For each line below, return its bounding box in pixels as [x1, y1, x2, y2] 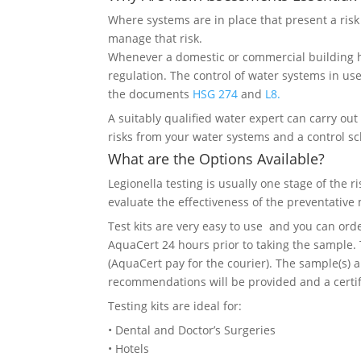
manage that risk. [108, 31, 203, 46]
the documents [108, 86, 193, 102]
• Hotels [108, 341, 150, 356]
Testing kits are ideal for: [108, 298, 243, 313]
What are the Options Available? [108, 149, 326, 168]
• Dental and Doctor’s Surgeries [108, 322, 276, 338]
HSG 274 [193, 86, 239, 102]
